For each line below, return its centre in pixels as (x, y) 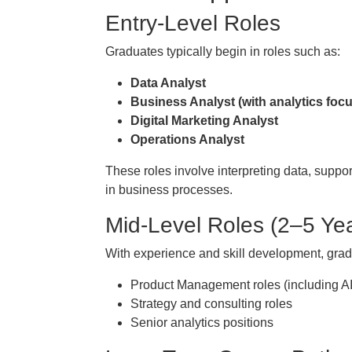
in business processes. (169, 190)
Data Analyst (168, 83)
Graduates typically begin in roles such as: (223, 51)
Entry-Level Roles (193, 23)
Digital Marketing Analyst (204, 121)
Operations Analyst (187, 139)
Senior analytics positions (202, 323)
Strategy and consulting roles (211, 304)
